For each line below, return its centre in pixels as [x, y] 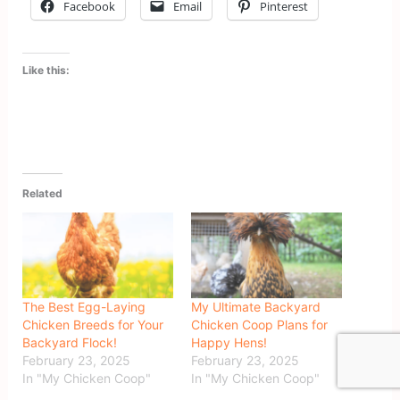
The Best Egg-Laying [84, 307]
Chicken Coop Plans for [259, 325]
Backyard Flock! [70, 343]
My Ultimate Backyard [256, 307]
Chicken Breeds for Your [93, 325]
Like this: [46, 70]
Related [43, 193]
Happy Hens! [229, 343]
